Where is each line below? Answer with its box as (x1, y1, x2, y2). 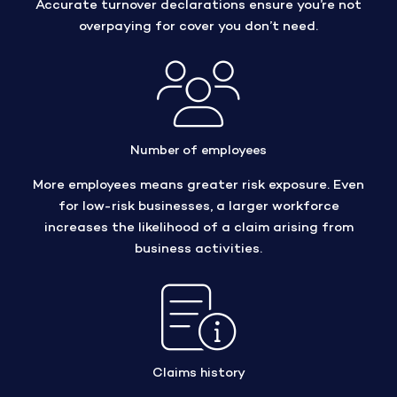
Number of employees (130, 144, 267, 158)
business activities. (135, 242, 262, 257)
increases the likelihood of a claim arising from (43, 221, 354, 236)
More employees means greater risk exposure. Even (33, 178, 364, 193)
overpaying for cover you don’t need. (79, 19, 318, 34)
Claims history (152, 367, 245, 381)
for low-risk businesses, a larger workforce (58, 199, 339, 214)
